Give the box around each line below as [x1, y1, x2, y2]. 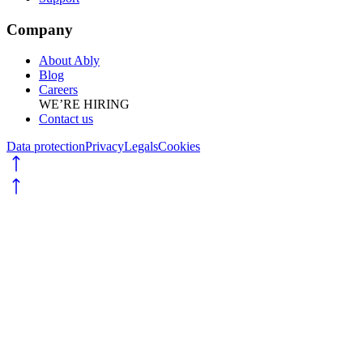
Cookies [158, 139, 200, 154]
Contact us [39, 112, 93, 126]
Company [6, 20, 73, 38]
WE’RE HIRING [39, 97, 130, 112]
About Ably [39, 53, 100, 68]
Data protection [6, 139, 85, 154]
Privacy [85, 139, 124, 154]
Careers [39, 83, 78, 97]
